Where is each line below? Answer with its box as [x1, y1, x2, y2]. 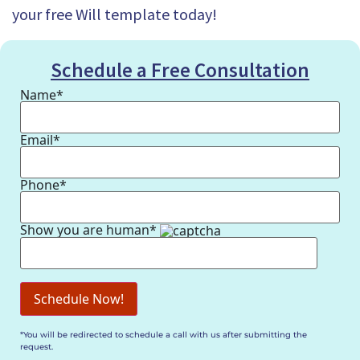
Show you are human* [20, 220, 160, 239]
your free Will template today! [12, 3, 217, 24]
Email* [20, 130, 60, 149]
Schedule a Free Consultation [51, 56, 309, 83]
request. [20, 342, 53, 353]
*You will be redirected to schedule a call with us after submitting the [20, 329, 307, 341]
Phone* [20, 175, 67, 194]
